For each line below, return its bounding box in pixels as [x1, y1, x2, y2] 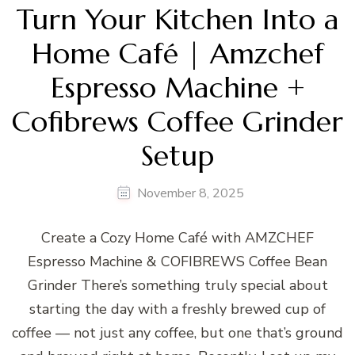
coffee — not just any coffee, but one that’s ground [12, 323, 343, 343]
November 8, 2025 [137, 185, 244, 203]
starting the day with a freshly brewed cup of [29, 300, 326, 319]
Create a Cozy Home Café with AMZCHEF [41, 228, 314, 248]
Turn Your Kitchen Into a [16, 2, 339, 38]
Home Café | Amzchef [31, 36, 324, 72]
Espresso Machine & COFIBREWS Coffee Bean [28, 252, 327, 272]
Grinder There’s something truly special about [27, 276, 328, 296]
